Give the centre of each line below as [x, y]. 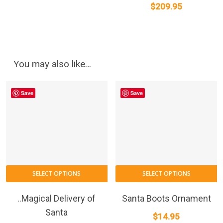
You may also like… [52, 64]
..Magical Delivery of [57, 199]
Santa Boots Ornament [166, 199]
